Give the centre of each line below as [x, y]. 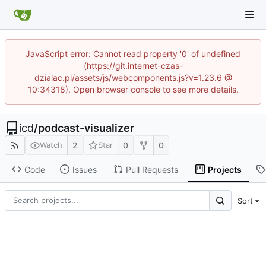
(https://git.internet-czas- [133, 66]
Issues [84, 169]
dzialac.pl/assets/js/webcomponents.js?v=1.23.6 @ [133, 77]
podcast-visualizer [86, 128]
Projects [224, 169]
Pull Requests [152, 169]
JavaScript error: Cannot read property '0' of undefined [133, 54]
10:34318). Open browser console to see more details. [133, 89]
